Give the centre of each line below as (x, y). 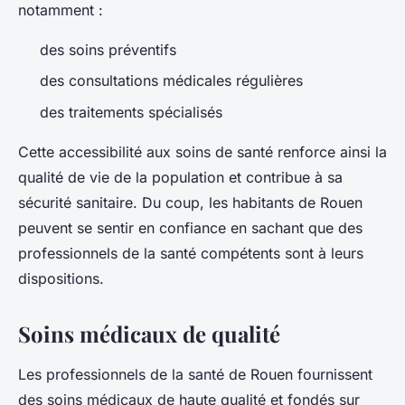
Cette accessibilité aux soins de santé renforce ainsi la (202, 151)
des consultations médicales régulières (171, 81)
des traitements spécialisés (131, 112)
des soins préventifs (108, 49)
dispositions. (61, 278)
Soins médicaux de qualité (149, 333)
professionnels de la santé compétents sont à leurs (191, 253)
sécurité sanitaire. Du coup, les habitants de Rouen (190, 202)
